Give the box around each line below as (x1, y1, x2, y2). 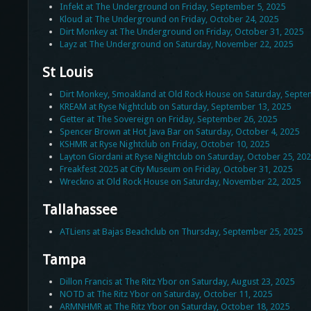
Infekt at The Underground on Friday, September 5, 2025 (59, 1, 285, 12)
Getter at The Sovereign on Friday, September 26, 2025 (59, 114, 277, 125)
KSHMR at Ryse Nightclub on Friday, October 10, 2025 (59, 139, 269, 150)
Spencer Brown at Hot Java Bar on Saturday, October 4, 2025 (59, 126, 299, 137)
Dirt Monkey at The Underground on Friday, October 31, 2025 (59, 26, 303, 37)
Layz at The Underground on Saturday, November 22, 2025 (59, 39, 293, 50)
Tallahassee (42, 201, 117, 219)
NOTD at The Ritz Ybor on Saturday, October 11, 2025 (59, 289, 272, 300)
